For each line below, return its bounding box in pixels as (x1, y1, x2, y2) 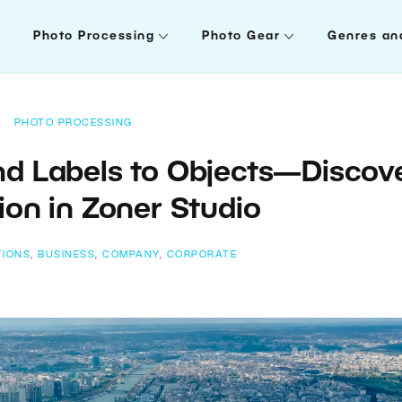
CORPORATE (166, 250, 238, 259)
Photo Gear (202, 31, 281, 41)
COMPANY (102, 250, 160, 259)
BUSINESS (38, 250, 96, 259)
